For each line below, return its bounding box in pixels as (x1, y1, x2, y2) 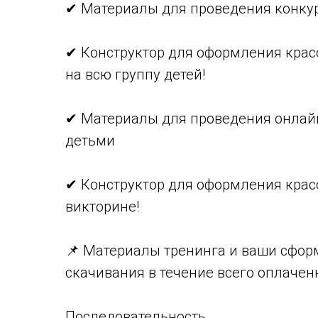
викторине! (65, 198, 139, 215)
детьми (65, 132, 115, 149)
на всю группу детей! (65, 66, 205, 83)
